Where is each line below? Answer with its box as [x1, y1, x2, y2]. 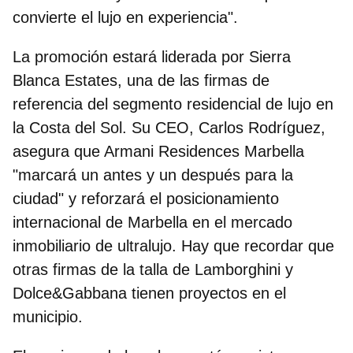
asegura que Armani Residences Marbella [13, 142, 304, 160]
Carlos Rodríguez [199, 118, 321, 136]
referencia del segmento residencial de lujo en [13, 95, 333, 113]
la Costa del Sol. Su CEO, [13, 118, 199, 136]
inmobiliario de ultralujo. [13, 236, 181, 255]
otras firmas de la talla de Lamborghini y [13, 260, 293, 278]
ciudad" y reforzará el [13, 189, 166, 207]
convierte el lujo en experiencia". [13, 8, 238, 26]
